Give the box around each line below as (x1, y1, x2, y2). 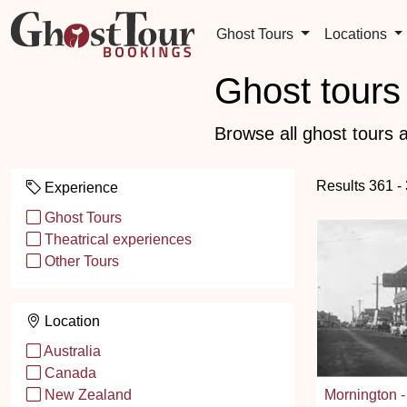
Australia (41, 343, 101, 359)
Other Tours (41, 253, 119, 269)
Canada (41, 365, 96, 381)
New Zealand (41, 387, 132, 402)
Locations (323, 26, 391, 42)
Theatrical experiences (41, 232, 192, 247)
